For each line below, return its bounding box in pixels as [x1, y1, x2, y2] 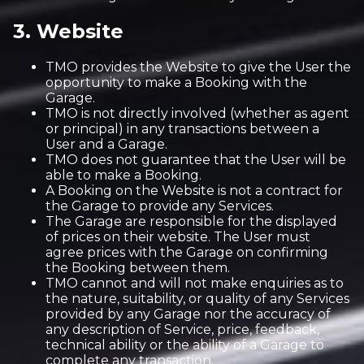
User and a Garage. [45, 136, 167, 152]
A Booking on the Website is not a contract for [45, 183, 343, 198]
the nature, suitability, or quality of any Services [45, 291, 349, 306]
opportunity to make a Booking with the [45, 75, 307, 90]
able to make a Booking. [45, 167, 201, 183]
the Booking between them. [45, 260, 230, 275]
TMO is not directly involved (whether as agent [45, 106, 349, 121]
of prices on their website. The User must [45, 229, 310, 245]
